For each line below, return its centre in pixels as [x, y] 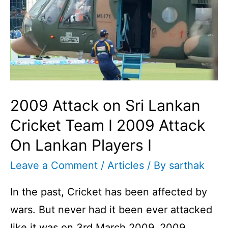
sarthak [187, 166]
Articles [126, 166]
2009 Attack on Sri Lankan [105, 106]
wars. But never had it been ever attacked [111, 210]
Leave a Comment [54, 166]
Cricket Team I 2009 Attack [108, 125]
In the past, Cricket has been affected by [109, 192]
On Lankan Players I [81, 145]
